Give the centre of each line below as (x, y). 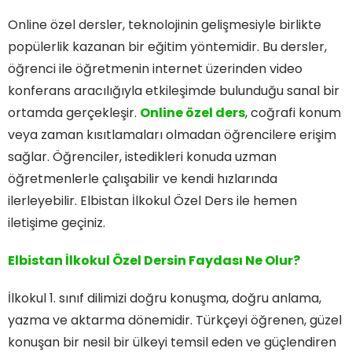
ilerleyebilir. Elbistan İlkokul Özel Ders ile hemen (152, 200)
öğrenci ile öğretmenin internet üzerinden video (155, 68)
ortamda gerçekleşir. (74, 112)
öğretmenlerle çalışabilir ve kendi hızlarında (143, 178)
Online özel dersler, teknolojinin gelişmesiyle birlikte (165, 24)
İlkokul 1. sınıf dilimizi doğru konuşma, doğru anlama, (165, 298)
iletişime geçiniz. (57, 222)
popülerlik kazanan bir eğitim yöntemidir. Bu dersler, (167, 46)
